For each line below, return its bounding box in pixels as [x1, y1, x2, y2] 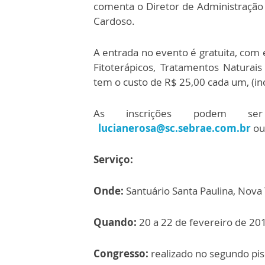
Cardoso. [93, 14, 137, 28]
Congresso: [93, 247, 148, 260]
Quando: [93, 215, 137, 229]
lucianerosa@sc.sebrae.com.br [98, 121, 251, 135]
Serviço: [93, 153, 133, 166]
